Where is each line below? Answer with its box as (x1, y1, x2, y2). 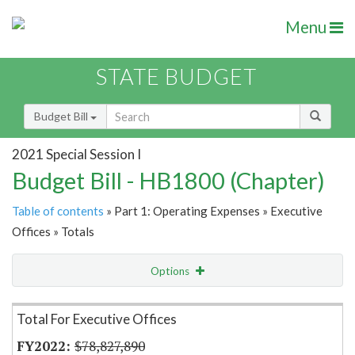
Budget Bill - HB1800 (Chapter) (12, 166, 325, 195)
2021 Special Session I (12, 145, 141, 162)
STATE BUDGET (96, 63, 257, 90)
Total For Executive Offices (17, 311, 177, 328)
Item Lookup (16, 297, 78, 311)
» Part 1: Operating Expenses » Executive (104, 204, 323, 219)
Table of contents (12, 204, 104, 219)
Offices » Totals (12, 224, 94, 239)
